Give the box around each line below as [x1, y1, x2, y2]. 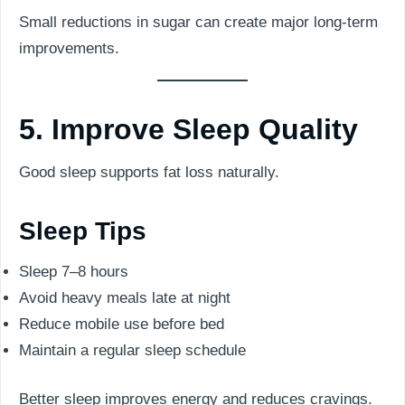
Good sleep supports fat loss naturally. [19, 163, 279, 181]
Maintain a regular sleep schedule [19, 341, 246, 359]
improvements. [19, 39, 119, 57]
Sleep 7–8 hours [19, 262, 128, 280]
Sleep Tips [19, 216, 146, 245]
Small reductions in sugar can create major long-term [19, 13, 378, 31]
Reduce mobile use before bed [19, 315, 224, 333]
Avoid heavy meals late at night [19, 288, 231, 306]
